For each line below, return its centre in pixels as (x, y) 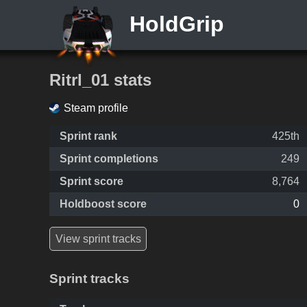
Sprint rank (88, 136)
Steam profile (96, 108)
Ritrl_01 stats (100, 79)
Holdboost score (103, 204)
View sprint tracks (98, 238)
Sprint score (91, 182)
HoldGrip (173, 24)
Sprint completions (109, 159)
